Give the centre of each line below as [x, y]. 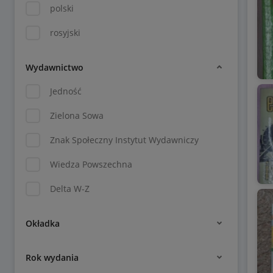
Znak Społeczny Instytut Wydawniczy [124, 140]
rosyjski [65, 33]
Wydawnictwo [55, 67]
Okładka [43, 223]
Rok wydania [52, 257]
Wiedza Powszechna [91, 164]
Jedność [66, 91]
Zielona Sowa [77, 115]
